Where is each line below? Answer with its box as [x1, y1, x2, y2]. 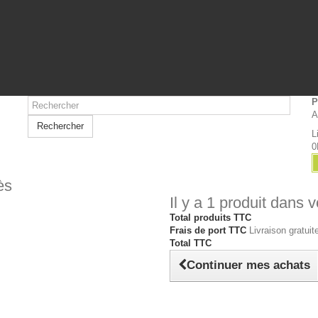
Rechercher [36, 121, 84, 131]
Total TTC [170, 238, 212, 248]
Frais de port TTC [170, 225, 249, 236]
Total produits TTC [170, 212, 251, 223]
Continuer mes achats [187, 258, 310, 272]
